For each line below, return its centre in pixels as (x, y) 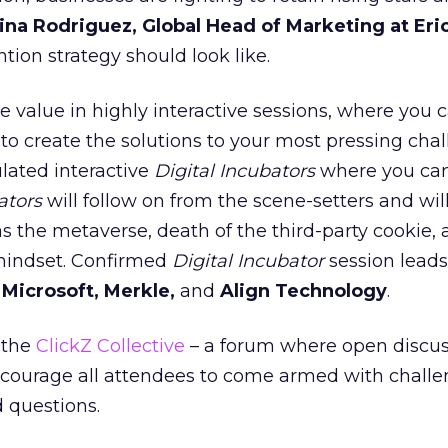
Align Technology (303, 291)
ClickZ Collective (110, 346)
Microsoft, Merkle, (88, 291)
